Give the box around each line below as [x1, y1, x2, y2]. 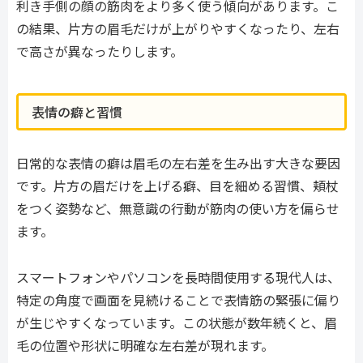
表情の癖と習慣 [32, 102, 122, 122]
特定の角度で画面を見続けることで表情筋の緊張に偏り [16, 290, 340, 310]
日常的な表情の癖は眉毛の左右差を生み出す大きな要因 [16, 153, 340, 173]
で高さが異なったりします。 [16, 41, 183, 61]
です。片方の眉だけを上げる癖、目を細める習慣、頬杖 [16, 176, 339, 196]
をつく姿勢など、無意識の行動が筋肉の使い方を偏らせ [16, 199, 340, 219]
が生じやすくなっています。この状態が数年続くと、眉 [16, 313, 337, 333]
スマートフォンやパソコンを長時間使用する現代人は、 [16, 267, 340, 288]
